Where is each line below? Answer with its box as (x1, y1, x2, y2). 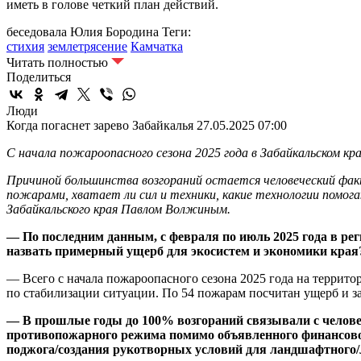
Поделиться (6, 69, 71, 84)
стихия (6, 39, 44, 53)
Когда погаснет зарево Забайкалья (6, 118, 193, 132)
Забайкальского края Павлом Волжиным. (6, 201, 230, 216)
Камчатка (131, 39, 183, 53)
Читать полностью (6, 55, 108, 69)
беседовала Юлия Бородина (6, 24, 159, 39)
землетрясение (48, 39, 127, 53)
